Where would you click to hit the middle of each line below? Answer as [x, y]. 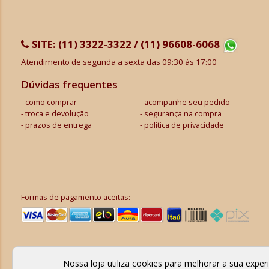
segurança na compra [183, 114]
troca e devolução [57, 114]
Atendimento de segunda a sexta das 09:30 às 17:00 [119, 62]
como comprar [51, 103]
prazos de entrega [59, 125]
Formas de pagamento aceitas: [76, 197]
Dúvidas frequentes [69, 84]
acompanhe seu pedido [187, 103]
